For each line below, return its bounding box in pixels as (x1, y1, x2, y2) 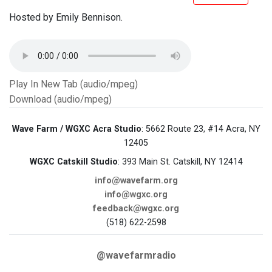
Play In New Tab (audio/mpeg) (9, 78, 138, 90)
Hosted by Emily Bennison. (9, 12, 123, 24)
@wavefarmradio (96, 250, 176, 262)
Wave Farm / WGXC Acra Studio (12, 124, 141, 135)
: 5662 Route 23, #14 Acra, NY (141, 124, 260, 135)
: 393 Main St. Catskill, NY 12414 (117, 157, 243, 168)
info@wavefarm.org (94, 175, 178, 186)
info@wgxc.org (104, 189, 168, 200)
